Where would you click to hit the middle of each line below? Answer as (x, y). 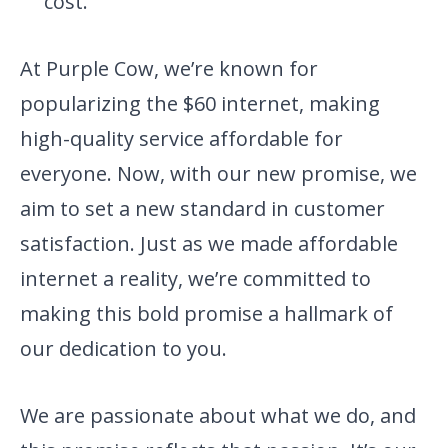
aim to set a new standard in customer (202, 209)
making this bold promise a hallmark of (206, 314)
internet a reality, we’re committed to (195, 279)
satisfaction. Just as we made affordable (209, 244)
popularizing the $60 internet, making (200, 104)
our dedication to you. (123, 349)
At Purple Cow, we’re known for (169, 69)
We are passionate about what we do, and (218, 416)
